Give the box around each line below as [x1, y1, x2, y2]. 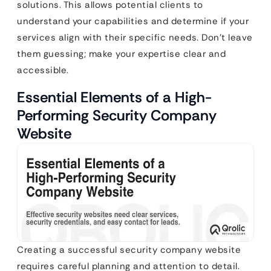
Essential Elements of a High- [17, 87, 212, 106]
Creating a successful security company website [17, 244, 241, 256]
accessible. [17, 64, 69, 76]
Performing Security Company [17, 105, 217, 125]
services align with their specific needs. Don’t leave [17, 31, 253, 44]
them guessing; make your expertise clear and [17, 47, 226, 60]
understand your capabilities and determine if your [17, 15, 249, 27]
